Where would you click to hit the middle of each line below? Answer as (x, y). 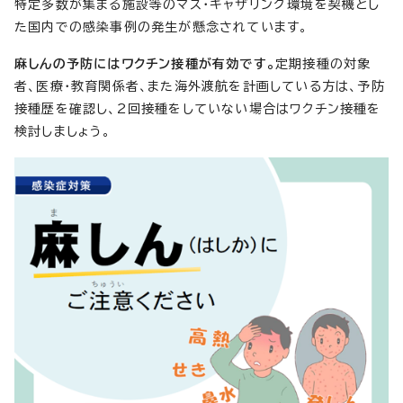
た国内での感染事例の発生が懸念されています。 (161, 27)
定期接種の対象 (323, 63)
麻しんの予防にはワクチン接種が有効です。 (145, 63)
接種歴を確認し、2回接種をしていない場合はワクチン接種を (198, 108)
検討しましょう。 (63, 131)
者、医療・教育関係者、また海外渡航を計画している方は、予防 (200, 86)
